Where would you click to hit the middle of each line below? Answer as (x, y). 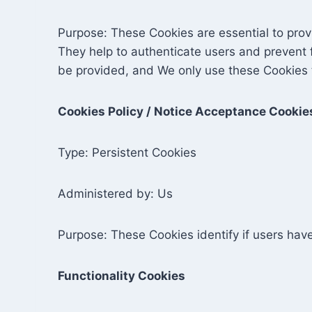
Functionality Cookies (122, 276)
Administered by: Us (115, 194)
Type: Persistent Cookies (127, 153)
